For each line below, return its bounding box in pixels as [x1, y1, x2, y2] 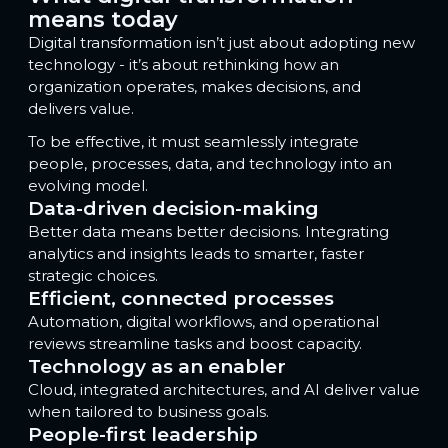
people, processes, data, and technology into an [28, 154, 392, 174]
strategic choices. [28, 266, 162, 286]
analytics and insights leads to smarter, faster [28, 244, 364, 264]
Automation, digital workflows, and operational [28, 312, 379, 332]
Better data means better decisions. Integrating [28, 222, 389, 242]
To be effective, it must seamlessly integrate [28, 132, 359, 152]
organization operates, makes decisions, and [28, 77, 361, 96]
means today [28, 6, 178, 33]
